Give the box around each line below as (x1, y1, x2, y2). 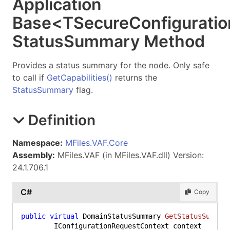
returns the (112, 72, 157, 83)
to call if (12, 72, 47, 83)
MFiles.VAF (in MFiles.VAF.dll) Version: (55, 149, 204, 160)
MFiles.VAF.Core (65, 137, 128, 148)
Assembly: (12, 149, 55, 160)
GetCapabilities (47, 72, 106, 83)
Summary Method (64, 31, 205, 51)
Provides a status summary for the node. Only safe (12, 60, 209, 70)
